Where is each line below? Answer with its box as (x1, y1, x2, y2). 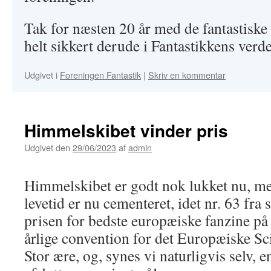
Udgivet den (24, 141, 70, 154)
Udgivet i (24, 68, 57, 81)
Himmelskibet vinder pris (24, 118, 228, 143)
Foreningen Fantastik (60, 68, 141, 81)
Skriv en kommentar (148, 68, 226, 81)
